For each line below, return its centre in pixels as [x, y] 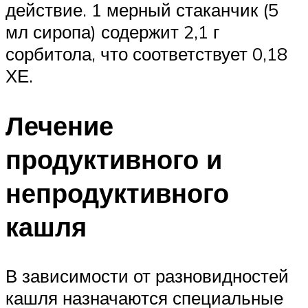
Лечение [59, 125]
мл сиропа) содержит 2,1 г [112, 31]
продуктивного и [114, 159]
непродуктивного [117, 192]
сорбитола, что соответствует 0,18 [146, 53]
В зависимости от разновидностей [147, 276]
